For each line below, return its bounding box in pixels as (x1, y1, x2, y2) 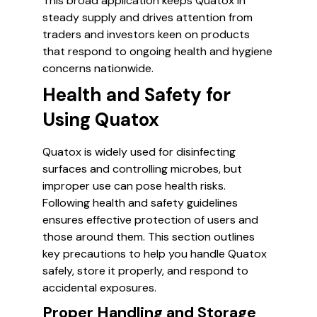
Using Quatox (42, 108, 159, 132)
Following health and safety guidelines (42, 195, 238, 210)
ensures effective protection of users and (42, 212, 258, 227)
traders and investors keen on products (42, 27, 250, 42)
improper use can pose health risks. (42, 178, 226, 193)
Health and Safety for (42, 83, 231, 107)
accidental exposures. (42, 280, 156, 295)
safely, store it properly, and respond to (42, 263, 248, 278)
